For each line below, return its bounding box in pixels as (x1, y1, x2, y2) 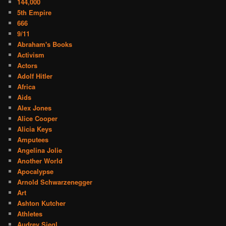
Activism (17, 49, 45, 60)
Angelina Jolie (17, 145, 63, 155)
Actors (17, 60, 38, 70)
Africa (17, 81, 36, 91)
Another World (17, 155, 63, 165)
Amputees (17, 134, 49, 144)
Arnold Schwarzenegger (17, 177, 93, 187)
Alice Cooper (17, 113, 58, 123)
